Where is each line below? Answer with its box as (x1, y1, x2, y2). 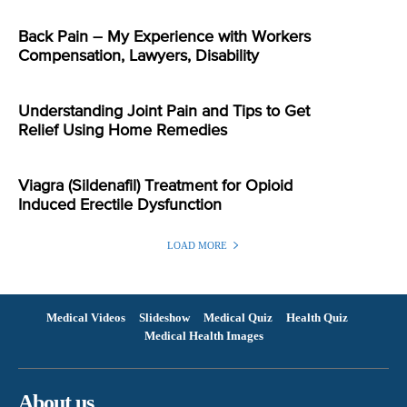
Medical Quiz (203, 310, 273, 324)
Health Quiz (285, 310, 348, 324)
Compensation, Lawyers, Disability (18, 47, 259, 65)
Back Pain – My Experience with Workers (18, 28, 311, 45)
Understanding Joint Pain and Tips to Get (18, 103, 310, 120)
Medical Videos (45, 310, 125, 324)
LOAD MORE (167, 239, 227, 251)
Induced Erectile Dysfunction (18, 196, 222, 213)
